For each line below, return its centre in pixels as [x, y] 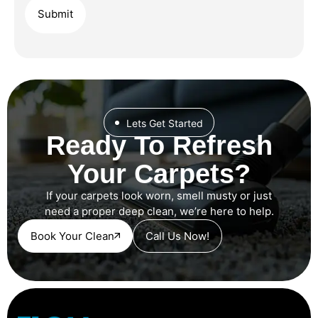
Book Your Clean [72, 236]
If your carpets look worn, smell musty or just [159, 195]
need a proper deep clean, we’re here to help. [159, 211]
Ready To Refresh [159, 145]
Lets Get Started [164, 123]
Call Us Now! [177, 236]
